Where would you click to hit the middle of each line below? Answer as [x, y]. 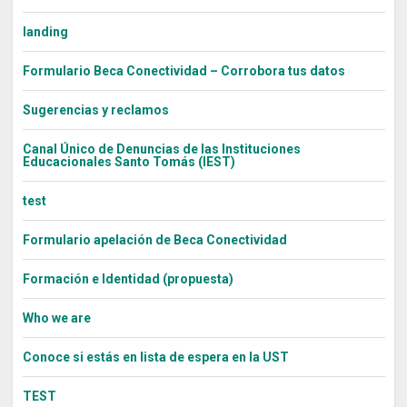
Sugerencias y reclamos [95, 110]
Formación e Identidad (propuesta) [128, 279]
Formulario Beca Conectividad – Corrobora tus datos [184, 71]
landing [45, 32]
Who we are [56, 318]
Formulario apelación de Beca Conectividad [154, 240]
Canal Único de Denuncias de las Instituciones [161, 149]
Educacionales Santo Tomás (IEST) [129, 162]
